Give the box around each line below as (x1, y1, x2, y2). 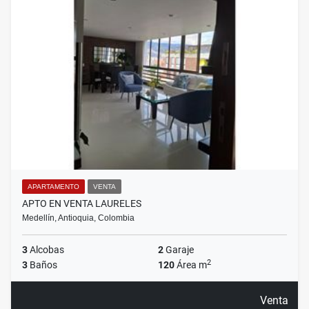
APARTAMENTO (28, 183, 79, 191)
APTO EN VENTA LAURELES (22, 198, 141, 210)
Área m (175, 259, 207, 271)
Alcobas (28, 244, 64, 256)
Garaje (163, 244, 194, 256)
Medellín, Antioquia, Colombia (22, 213, 134, 223)
